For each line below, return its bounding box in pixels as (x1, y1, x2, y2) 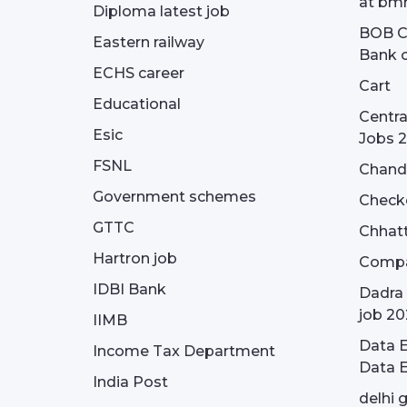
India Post (93, 373, 168, 391)
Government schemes (93, 188, 256, 205)
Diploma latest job (93, 3, 230, 20)
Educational (93, 95, 181, 113)
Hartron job (93, 250, 177, 267)
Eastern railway (93, 34, 204, 51)
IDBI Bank (93, 281, 166, 298)
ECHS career (93, 65, 184, 82)
